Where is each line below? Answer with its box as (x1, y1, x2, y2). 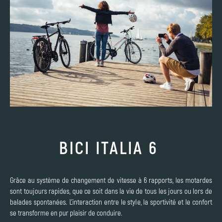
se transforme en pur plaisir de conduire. (10, 208, 122, 217)
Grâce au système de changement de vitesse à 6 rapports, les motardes (10, 175, 212, 184)
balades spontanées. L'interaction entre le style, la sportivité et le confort (10, 197, 212, 206)
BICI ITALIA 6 (59, 136, 158, 158)
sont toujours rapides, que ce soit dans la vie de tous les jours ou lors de (10, 186, 212, 195)
